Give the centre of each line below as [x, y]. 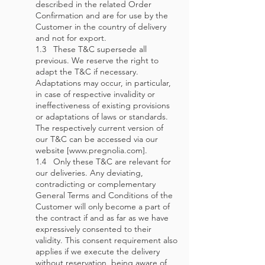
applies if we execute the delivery [98, 251]
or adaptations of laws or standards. [102, 117]
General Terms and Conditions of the [104, 195]
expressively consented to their [93, 229]
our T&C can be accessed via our [97, 139]
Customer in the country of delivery [101, 27]
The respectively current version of [99, 128]
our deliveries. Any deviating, [89, 173]
